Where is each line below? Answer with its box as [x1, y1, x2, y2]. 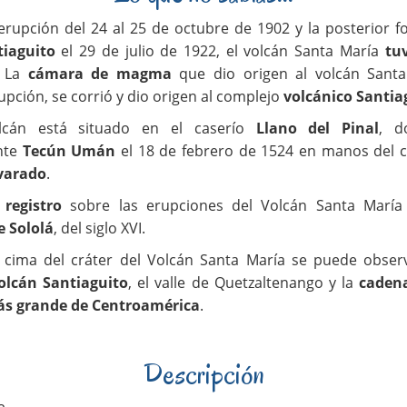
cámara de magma [27, 63, 172, 84]
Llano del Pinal [255, 117, 380, 138]
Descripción [143, 354, 264, 392]
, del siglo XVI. [54, 217, 146, 238]
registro [5, 194, 62, 215]
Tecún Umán [22, 140, 116, 161]
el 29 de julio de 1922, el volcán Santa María [55, 40, 385, 61]
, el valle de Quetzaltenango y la [127, 272, 360, 293]
